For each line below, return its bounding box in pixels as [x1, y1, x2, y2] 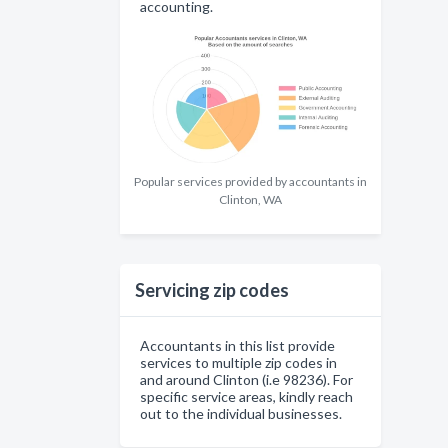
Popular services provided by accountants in [134, 174, 367, 190]
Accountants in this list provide [140, 337, 335, 355]
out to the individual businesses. [140, 405, 342, 423]
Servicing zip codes [135, 279, 289, 302]
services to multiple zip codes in [140, 354, 337, 372]
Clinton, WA [219, 192, 282, 208]
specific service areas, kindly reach [140, 388, 353, 406]
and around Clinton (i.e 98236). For [140, 371, 353, 389]
